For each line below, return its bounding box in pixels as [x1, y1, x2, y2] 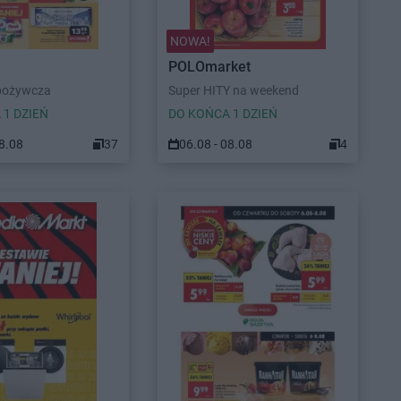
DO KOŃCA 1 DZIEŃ [168, 107, 277, 121]
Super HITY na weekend [168, 83, 299, 98]
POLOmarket [168, 58, 251, 75]
